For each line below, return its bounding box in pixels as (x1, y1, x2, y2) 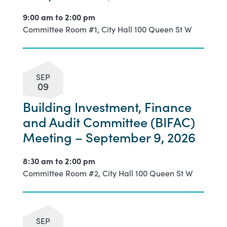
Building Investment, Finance (22, 97, 192, 116)
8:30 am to (22, 155, 65, 166)
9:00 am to (22, 11, 65, 22)
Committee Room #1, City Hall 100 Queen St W (22, 23, 192, 34)
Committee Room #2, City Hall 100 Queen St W (22, 167, 193, 178)
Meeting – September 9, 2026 (22, 127, 196, 146)
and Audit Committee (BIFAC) (22, 112, 195, 131)
